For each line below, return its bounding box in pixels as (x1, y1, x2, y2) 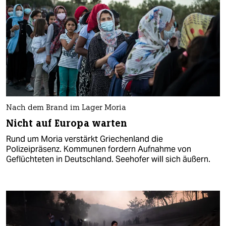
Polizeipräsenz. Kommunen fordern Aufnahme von (6, 143, 191, 154)
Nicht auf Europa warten (6, 117, 128, 130)
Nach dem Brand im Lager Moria (6, 104, 126, 112)
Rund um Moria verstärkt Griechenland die (6, 133, 163, 144)
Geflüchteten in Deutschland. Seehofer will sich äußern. (6, 153, 210, 164)
